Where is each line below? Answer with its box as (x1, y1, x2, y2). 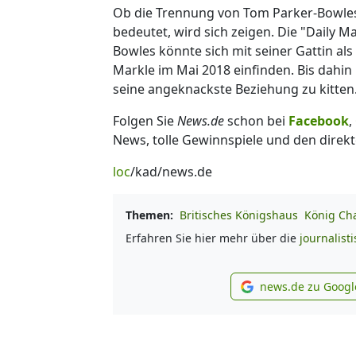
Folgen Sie (113, 111, 177, 130)
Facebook (288, 111, 349, 130)
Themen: (126, 207, 173, 222)
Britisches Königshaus (180, 207, 298, 222)
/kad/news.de (130, 162, 212, 180)
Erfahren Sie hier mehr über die (126, 230, 300, 246)
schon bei (224, 111, 288, 130)
